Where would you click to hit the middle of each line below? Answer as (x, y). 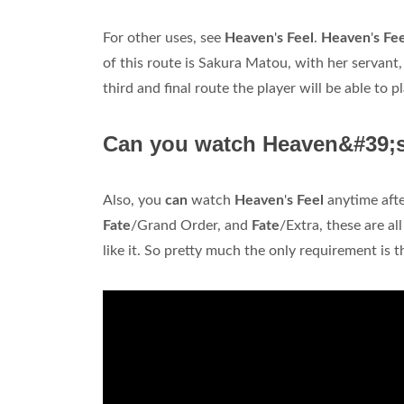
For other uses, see (164, 38)
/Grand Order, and (191, 226)
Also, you (134, 201)
